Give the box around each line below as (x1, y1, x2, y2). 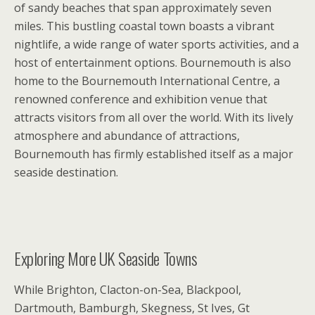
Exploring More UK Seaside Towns (14, 245, 198, 271)
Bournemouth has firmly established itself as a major (14, 146, 293, 162)
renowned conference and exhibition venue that (14, 91, 267, 107)
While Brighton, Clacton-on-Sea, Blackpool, (14, 282, 241, 298)
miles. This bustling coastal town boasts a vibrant (14, 18, 274, 34)
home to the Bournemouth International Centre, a (14, 73, 280, 89)
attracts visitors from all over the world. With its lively (14, 110, 293, 125)
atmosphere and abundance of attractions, (14, 128, 240, 143)
